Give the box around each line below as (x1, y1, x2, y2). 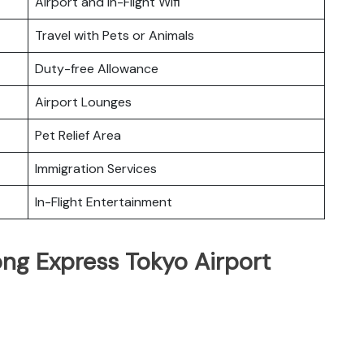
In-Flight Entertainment (35, 193, 172, 210)
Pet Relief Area (35, 126, 121, 144)
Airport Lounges (35, 93, 132, 110)
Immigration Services (35, 159, 157, 177)
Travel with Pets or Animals (35, 26, 194, 44)
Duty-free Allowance (35, 59, 158, 77)
